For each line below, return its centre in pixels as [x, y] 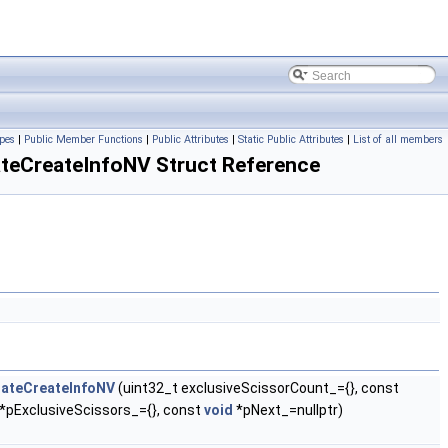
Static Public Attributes [291, 139]
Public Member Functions [83, 139]
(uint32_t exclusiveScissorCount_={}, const [257, 388]
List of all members [398, 139]
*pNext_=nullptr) [288, 410]
